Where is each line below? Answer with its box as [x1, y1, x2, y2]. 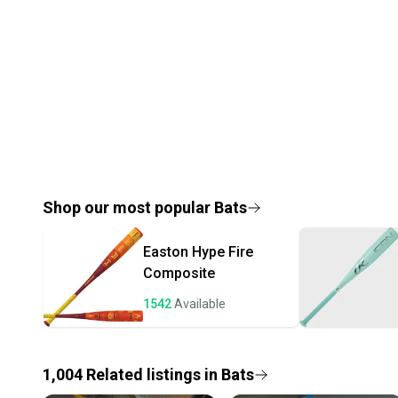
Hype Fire [192, 243, 253, 260]
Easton [143, 243, 188, 260]
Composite [143, 264, 215, 282]
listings [147, 364, 201, 384]
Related [83, 364, 147, 384]
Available [174, 296, 226, 311]
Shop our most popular [43, 197, 214, 217]
